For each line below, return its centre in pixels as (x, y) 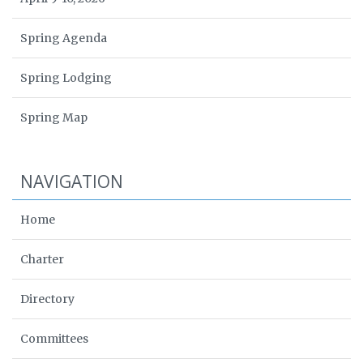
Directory (47, 299)
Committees (54, 339)
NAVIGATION (72, 182)
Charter (42, 260)
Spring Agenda (64, 38)
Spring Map (54, 118)
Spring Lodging (66, 78)
